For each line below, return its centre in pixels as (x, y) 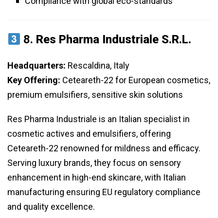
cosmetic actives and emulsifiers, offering (89, 134)
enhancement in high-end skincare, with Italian (97, 178)
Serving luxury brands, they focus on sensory (94, 163)
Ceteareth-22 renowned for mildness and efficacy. (104, 148)
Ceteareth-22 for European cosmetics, (135, 80)
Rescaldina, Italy (98, 66)
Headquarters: (36, 66)
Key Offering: (34, 80)
